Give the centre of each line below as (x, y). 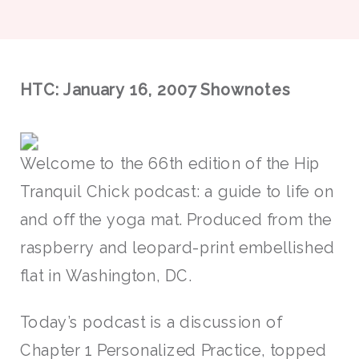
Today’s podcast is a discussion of (151, 322)
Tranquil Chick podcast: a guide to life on (177, 192)
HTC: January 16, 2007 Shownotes (155, 90)
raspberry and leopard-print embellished (177, 248)
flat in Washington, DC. (106, 276)
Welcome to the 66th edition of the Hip (170, 164)
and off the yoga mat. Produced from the (176, 220)
